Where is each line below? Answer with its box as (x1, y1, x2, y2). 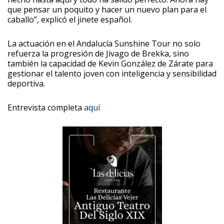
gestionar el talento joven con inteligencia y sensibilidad (7, 67, 216, 79)
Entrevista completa (7, 101, 84, 113)
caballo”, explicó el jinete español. (7, 13, 132, 25)
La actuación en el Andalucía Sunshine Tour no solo (7, 37, 200, 49)
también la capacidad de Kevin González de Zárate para (7, 57, 213, 69)
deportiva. (7, 77, 45, 89)
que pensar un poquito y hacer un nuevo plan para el (7, 3, 206, 15)
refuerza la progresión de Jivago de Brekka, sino (7, 47, 189, 59)
